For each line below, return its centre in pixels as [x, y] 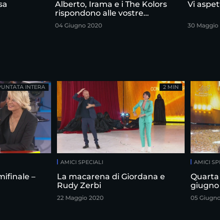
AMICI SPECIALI [82, 162]
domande [75, 22]
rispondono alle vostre [99, 13]
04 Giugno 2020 [79, 26]
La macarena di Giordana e [111, 177]
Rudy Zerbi [79, 185]
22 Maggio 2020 [80, 198]
